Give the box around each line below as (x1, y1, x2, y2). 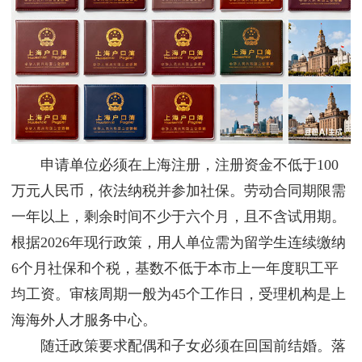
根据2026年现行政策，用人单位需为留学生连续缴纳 (11, 234, 346, 251)
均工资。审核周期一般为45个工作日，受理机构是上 (11, 286, 346, 303)
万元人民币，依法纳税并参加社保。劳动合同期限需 (11, 183, 346, 200)
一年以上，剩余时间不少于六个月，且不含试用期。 (11, 208, 346, 225)
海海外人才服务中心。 (11, 312, 157, 329)
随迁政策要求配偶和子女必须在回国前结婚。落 (11, 338, 346, 355)
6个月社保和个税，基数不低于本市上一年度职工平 (11, 260, 339, 277)
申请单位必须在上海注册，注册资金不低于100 (11, 157, 339, 174)
